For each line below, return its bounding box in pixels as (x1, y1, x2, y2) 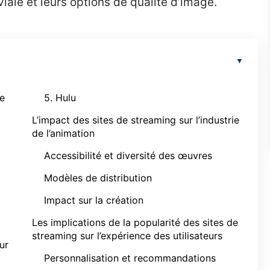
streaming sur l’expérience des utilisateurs (32, 230, 222, 242)
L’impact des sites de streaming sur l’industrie (32, 114, 239, 126)
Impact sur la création (44, 194, 143, 206)
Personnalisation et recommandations (44, 252, 216, 264)
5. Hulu (44, 92, 76, 104)
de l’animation (32, 127, 95, 139)
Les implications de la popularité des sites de (32, 216, 238, 228)
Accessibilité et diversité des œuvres (44, 149, 212, 162)
